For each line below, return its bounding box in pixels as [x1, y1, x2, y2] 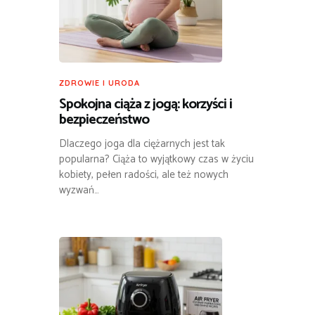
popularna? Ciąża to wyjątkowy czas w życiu [59, 150, 254, 168]
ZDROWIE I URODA [59, 77, 140, 88]
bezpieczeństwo [59, 108, 149, 131]
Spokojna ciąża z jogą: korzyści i [59, 92, 232, 116]
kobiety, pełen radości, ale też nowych [59, 165, 229, 184]
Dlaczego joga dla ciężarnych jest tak [59, 134, 225, 153]
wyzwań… [59, 181, 99, 199]
